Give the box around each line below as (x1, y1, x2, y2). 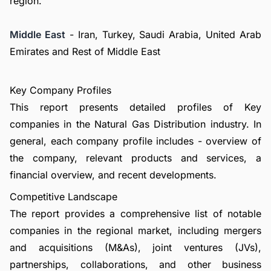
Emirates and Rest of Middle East (10, 45, 160, 57)
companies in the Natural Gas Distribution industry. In (10, 118, 261, 130)
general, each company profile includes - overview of (10, 135, 261, 147)
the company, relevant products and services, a (10, 152, 261, 164)
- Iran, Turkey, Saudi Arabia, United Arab (65, 28, 261, 41)
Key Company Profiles (10, 84, 111, 96)
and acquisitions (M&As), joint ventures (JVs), (10, 241, 261, 253)
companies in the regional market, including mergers (10, 224, 261, 237)
